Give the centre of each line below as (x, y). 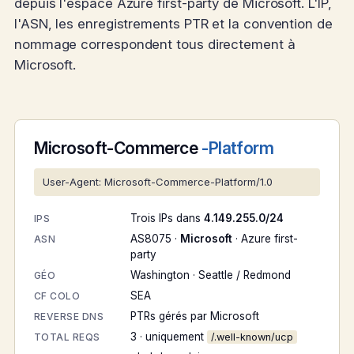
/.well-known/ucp (252, 337)
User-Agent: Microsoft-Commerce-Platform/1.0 (158, 182)
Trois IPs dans (167, 218)
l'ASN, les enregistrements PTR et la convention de (173, 24)
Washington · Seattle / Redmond (211, 275)
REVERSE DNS (69, 317)
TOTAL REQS (67, 337)
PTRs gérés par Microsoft (195, 316)
